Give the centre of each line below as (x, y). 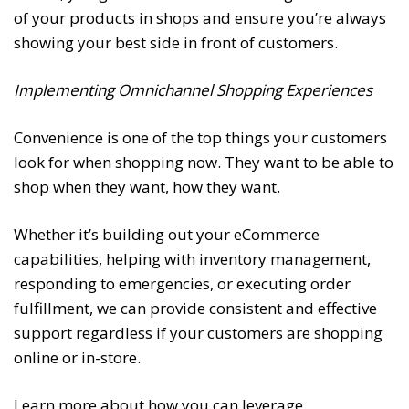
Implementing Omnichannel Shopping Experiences (193, 90)
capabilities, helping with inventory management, (192, 259)
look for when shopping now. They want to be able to (204, 163)
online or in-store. (77, 358)
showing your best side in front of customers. (176, 43)
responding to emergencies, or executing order (182, 284)
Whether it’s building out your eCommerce (167, 235)
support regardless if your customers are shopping (198, 333)
